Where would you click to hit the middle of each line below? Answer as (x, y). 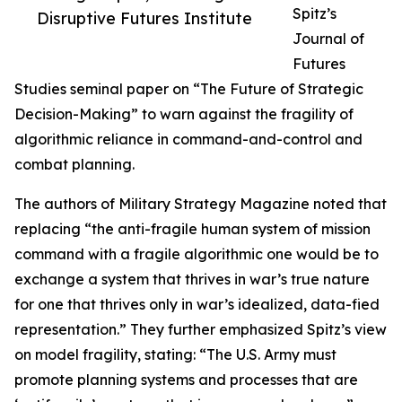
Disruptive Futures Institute (144, 18)
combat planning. (74, 165)
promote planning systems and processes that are (186, 380)
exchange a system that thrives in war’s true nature (192, 280)
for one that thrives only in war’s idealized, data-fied (197, 305)
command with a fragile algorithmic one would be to (197, 254)
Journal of (328, 39)
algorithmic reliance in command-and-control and (188, 140)
